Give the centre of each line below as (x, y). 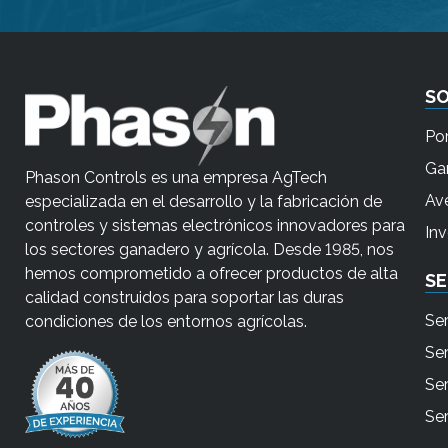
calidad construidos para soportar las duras (184, 298)
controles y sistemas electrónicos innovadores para (215, 226)
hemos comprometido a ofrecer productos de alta (211, 274)
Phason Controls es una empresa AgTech (176, 178)
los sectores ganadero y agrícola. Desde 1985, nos (209, 250)
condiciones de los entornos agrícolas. (166, 322)
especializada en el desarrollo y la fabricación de (203, 202)
